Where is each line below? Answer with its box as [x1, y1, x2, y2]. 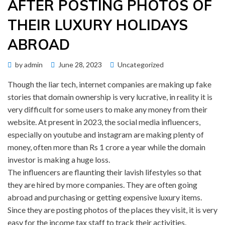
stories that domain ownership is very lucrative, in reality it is [8, 92, 212, 101]
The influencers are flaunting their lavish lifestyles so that [8, 167, 201, 177]
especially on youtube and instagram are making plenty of [8, 130, 204, 139]
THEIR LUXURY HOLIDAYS [8, 16, 188, 34]
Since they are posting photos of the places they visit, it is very [8, 205, 217, 214]
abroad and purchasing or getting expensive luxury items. [8, 192, 202, 202]
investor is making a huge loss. [8, 155, 110, 164]
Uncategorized [118, 60, 164, 69]
